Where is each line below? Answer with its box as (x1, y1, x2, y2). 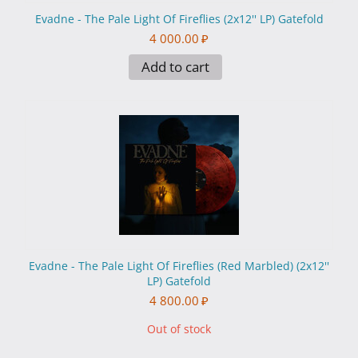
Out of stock (147, 321, 211, 337)
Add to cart (141, 58, 209, 77)
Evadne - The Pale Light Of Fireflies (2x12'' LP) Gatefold (34, 11, 324, 27)
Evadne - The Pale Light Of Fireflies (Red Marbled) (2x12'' (29, 258, 329, 274)
